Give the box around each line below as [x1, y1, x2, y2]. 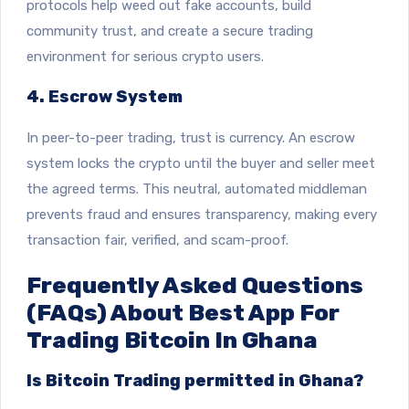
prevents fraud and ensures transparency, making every [26, 205, 377, 223]
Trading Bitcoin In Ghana [26, 325, 318, 353]
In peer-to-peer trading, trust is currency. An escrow [26, 129, 355, 146]
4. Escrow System [26, 86, 183, 107]
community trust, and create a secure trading [26, 22, 313, 39]
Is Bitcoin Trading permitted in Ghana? [26, 370, 363, 391]
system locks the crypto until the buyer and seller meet [26, 154, 375, 172]
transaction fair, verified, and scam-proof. [26, 231, 288, 248]
